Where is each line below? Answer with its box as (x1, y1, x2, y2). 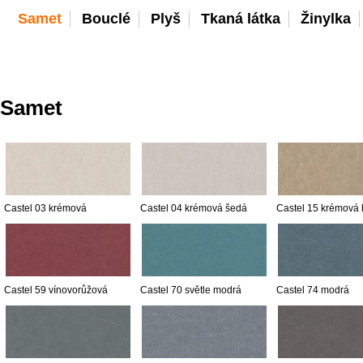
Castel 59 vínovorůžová (4, 285, 108, 296)
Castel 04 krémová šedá (140, 203, 247, 214)
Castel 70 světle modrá (140, 285, 241, 296)
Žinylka (300, 10, 351, 27)
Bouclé (81, 10, 130, 27)
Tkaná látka (200, 10, 280, 27)
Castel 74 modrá (276, 285, 349, 296)
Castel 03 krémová (4, 203, 87, 214)
